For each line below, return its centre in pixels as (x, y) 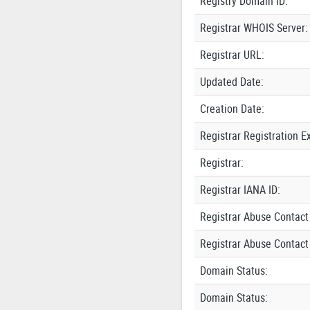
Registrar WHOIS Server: (254, 28)
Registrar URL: (232, 55)
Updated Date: (231, 82)
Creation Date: (232, 109)
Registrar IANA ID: (240, 190)
